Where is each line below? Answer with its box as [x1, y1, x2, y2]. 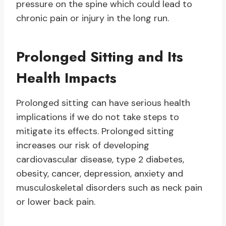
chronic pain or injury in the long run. [16, 12, 169, 25]
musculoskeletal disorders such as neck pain [16, 182, 202, 194]
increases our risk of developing [16, 139, 149, 152]
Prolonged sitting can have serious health [16, 97, 190, 109]
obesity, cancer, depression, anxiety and [16, 167, 183, 180]
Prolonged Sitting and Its [16, 46, 183, 68]
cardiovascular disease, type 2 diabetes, [16, 153, 184, 166]
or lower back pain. [16, 196, 95, 208]
